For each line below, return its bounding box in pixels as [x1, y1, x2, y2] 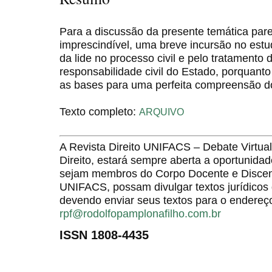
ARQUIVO [139, 106, 184, 117]
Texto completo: [59, 104, 139, 118]
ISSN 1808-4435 [59, 228, 149, 242]
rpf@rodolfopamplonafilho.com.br [59, 206, 221, 220]
